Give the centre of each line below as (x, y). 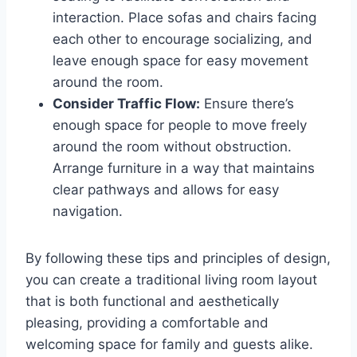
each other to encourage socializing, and (182, 39)
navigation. (88, 211)
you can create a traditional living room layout (171, 279)
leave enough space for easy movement (180, 60)
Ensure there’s (247, 103)
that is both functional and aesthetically (152, 301)
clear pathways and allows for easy (166, 189)
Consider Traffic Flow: (126, 103)
